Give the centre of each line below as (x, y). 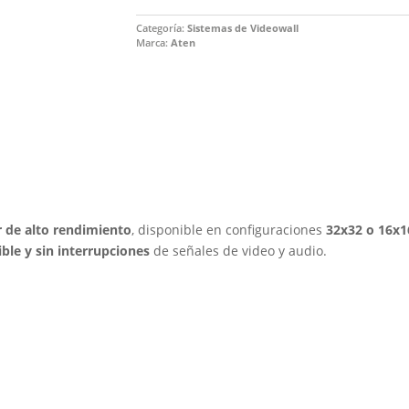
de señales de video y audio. (239, 251)
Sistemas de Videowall (242, 28)
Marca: (153, 42)
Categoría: (161, 28)
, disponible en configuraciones (229, 230)
